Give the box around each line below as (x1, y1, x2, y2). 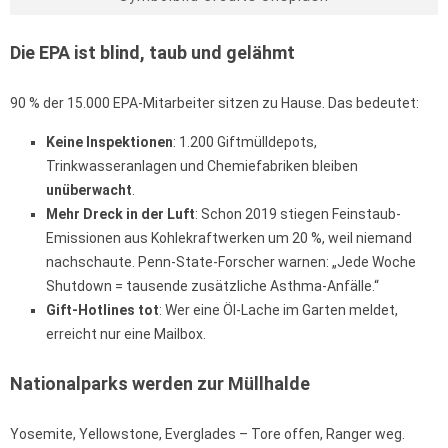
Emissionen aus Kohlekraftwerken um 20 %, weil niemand (46, 230, 412, 247)
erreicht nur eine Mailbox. (46, 326, 206, 343)
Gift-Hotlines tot (46, 302, 159, 319)
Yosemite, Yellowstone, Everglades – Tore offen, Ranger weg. (10, 426, 405, 443)
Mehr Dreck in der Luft (46, 206, 195, 223)
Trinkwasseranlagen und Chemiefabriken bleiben (46, 158, 358, 175)
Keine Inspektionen (46, 134, 173, 151)
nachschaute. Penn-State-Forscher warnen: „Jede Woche (46, 254, 416, 271)
